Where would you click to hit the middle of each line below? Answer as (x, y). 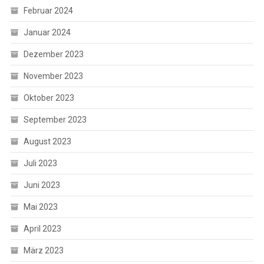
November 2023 (53, 76)
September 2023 (55, 119)
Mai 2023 (40, 207)
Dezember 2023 (53, 54)
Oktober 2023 (49, 98)
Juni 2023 (42, 185)
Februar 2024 (48, 10)
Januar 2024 (47, 32)
